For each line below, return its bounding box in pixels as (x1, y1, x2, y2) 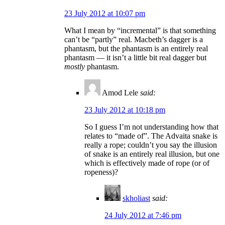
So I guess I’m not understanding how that (84, 122, 218, 131)
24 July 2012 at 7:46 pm (104, 210, 181, 219)
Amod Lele (102, 88, 138, 97)
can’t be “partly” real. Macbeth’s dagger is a (64, 35, 203, 44)
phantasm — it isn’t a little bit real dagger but (64, 53, 206, 62)
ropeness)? (84, 167, 118, 176)
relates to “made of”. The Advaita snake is (84, 131, 217, 140)
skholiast (123, 193, 150, 202)
